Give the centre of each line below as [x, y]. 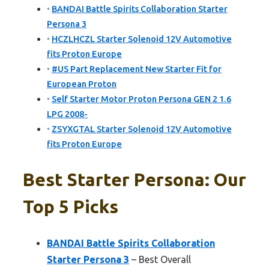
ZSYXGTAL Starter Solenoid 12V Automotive [141, 129]
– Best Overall [160, 260]
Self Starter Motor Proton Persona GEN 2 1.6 [141, 99]
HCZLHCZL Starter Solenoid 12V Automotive [141, 39]
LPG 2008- [67, 114]
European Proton [82, 84]
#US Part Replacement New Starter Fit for [136, 69]
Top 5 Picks [71, 207]
